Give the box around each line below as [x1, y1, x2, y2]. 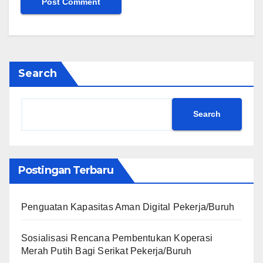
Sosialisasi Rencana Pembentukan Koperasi [21, 232, 213, 243]
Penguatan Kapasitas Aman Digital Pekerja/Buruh [21, 201, 235, 212]
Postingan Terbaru [18, 163, 113, 177]
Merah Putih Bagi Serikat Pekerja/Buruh [21, 245, 192, 256]
